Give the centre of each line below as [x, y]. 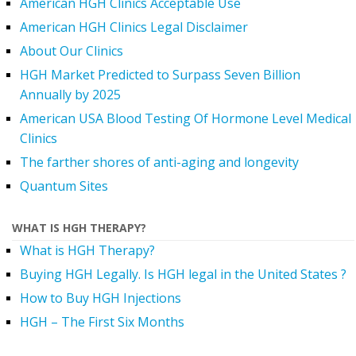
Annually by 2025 [70, 95]
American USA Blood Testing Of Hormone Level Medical [186, 119]
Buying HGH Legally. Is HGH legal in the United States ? [183, 275]
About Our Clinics [72, 51]
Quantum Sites [64, 186]
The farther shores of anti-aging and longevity [159, 163]
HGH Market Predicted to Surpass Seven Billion [160, 75]
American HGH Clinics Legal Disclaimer [134, 27]
